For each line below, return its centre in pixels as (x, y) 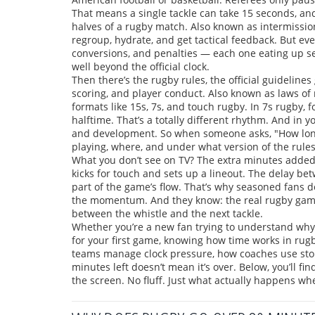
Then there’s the (111, 80)
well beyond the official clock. (141, 66)
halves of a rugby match (128, 26)
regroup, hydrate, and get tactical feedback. (174, 40)
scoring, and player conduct (137, 93)
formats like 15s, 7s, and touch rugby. (160, 107)
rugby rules (178, 80)
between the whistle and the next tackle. (167, 213)
